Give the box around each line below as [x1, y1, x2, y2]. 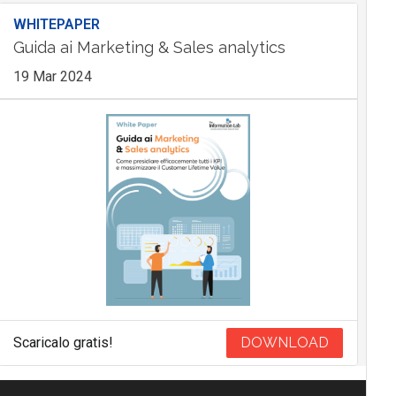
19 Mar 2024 [12, 68, 92, 86]
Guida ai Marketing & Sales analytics [12, 38, 286, 57]
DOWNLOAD [240, 333, 330, 351]
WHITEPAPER [12, 16, 100, 34]
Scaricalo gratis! [12, 333, 113, 351]
